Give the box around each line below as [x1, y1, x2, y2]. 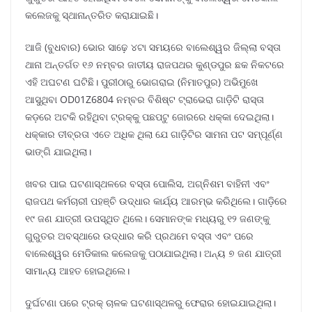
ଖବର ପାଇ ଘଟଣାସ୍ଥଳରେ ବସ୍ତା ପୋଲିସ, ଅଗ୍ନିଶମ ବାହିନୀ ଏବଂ [25, 177, 270, 191]
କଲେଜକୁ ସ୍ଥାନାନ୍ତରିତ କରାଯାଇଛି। [25, 8, 158, 22]
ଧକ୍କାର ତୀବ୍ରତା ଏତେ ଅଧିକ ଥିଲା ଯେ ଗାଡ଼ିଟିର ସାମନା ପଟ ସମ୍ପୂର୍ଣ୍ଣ [25, 127, 283, 141]
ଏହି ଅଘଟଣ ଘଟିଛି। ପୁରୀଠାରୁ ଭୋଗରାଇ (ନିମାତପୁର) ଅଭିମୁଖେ [25, 75, 258, 89]
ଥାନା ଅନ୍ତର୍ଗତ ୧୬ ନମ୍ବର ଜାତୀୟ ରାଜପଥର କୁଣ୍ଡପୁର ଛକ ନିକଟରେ [25, 58, 284, 72]
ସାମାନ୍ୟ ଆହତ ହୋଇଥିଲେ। [25, 264, 130, 278]
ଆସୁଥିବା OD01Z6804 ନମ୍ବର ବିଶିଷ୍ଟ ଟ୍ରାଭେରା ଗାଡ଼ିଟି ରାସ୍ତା [25, 93, 264, 107]
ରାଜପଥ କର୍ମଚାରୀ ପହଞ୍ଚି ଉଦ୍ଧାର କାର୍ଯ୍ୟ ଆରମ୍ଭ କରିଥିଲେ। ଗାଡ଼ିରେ [25, 194, 287, 208]
